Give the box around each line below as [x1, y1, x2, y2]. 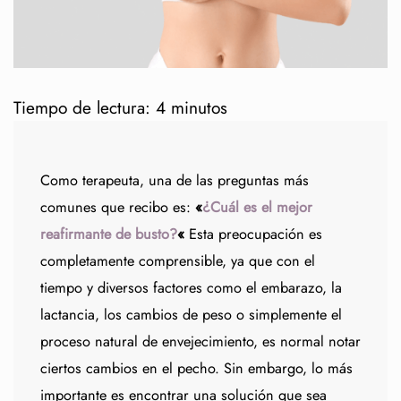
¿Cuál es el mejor [202, 196, 312, 218]
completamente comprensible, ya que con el [40, 250, 315, 271]
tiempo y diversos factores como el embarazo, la [40, 277, 342, 298]
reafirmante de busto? [40, 223, 177, 244]
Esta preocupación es [184, 223, 322, 244]
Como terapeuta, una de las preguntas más [40, 169, 309, 191]
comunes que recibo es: [40, 196, 195, 218]
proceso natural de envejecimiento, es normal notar [40, 330, 361, 352]
